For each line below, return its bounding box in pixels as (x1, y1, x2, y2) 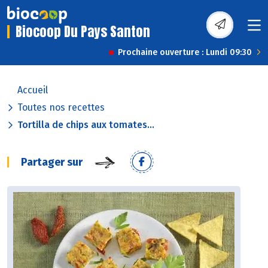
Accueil (17, 84, 48, 96)
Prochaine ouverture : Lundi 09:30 (118, 47, 252, 58)
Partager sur (21, 156, 83, 169)
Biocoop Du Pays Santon (16, 22, 150, 42)
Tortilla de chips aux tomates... (17, 119, 154, 131)
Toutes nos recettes (17, 102, 105, 114)
